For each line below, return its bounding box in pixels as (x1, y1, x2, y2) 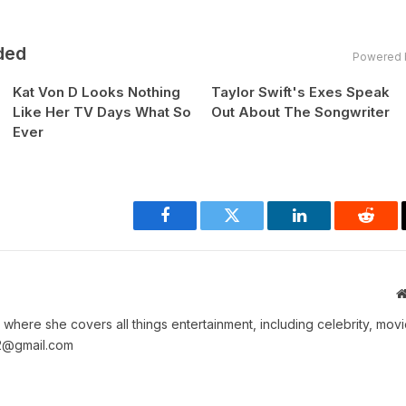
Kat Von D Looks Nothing (12, 83, 180, 101)
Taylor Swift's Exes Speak (211, 83, 391, 101)
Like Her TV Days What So (12, 103, 191, 121)
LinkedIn (297, 220, 358, 237)
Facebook (163, 220, 227, 237)
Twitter (230, 220, 278, 237)
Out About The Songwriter (211, 103, 391, 121)
